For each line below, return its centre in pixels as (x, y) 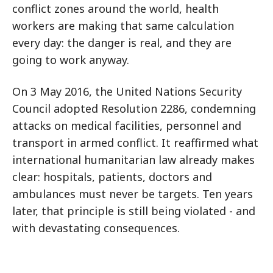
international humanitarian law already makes (133, 160)
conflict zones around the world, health (115, 9)
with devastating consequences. (96, 228)
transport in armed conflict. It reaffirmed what (135, 143)
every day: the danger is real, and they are (122, 43)
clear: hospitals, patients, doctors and (112, 177)
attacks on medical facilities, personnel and (127, 126)
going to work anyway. (71, 60)
